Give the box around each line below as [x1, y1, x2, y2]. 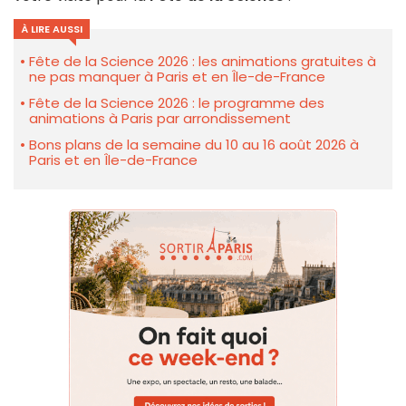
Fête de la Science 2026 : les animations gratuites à [29, 52, 376, 72]
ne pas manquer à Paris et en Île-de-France [29, 67, 325, 87]
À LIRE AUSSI [21, 22, 82, 37]
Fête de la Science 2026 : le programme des [29, 93, 324, 113]
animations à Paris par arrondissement [29, 109, 291, 129]
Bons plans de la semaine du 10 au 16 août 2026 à [29, 135, 359, 155]
